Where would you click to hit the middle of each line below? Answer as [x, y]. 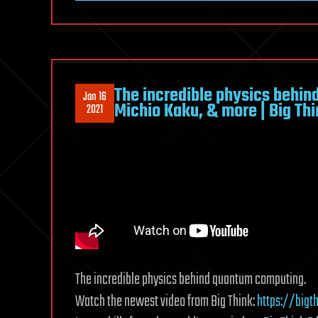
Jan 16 [95, 97]
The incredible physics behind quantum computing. [191, 280]
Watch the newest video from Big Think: [166, 302]
